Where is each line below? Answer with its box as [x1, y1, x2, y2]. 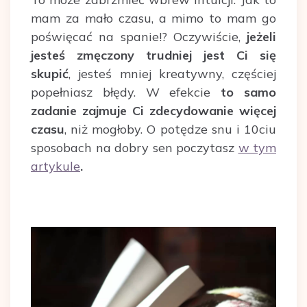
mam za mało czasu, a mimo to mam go [31, 10, 276, 27]
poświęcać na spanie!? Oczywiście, [31, 29, 247, 45]
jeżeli [247, 29, 276, 45]
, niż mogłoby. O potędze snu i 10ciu [64, 121, 276, 138]
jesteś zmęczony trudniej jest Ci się [31, 47, 276, 64]
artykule [31, 158, 80, 175]
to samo [221, 84, 277, 101]
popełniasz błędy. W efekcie [31, 84, 221, 101]
